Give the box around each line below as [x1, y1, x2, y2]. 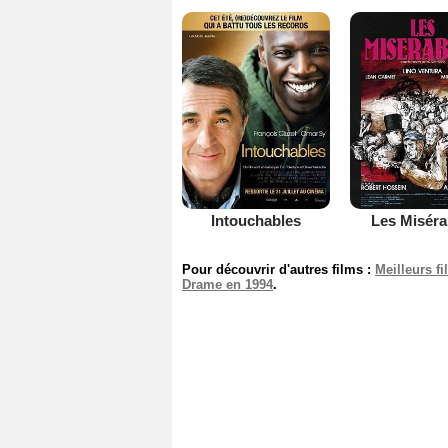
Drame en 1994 [182, 276, 273, 292]
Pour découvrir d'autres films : [182, 261, 375, 277]
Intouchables [210, 211, 301, 229]
